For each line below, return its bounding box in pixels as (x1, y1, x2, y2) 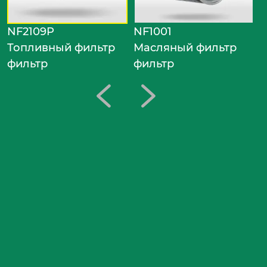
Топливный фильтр (7, 41, 115, 55)
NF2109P (7, 25, 54, 39)
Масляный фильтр (133, 41, 237, 55)
